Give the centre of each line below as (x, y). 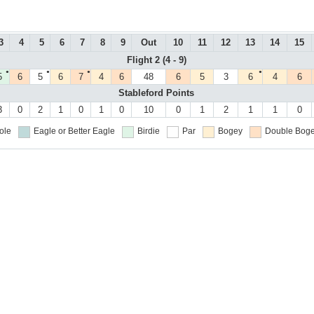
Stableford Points (156, 93)
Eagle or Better (62, 131)
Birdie (148, 131)
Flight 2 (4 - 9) (156, 60)
